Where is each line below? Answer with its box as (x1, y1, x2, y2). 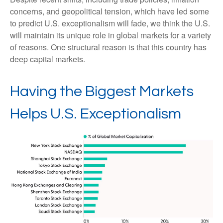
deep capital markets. (10, 53, 85, 65)
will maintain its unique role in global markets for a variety (10, 29, 211, 41)
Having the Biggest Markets (10, 84, 194, 100)
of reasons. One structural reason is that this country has (10, 41, 207, 53)
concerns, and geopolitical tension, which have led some (10, 5, 209, 17)
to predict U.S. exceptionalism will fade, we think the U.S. (10, 17, 210, 29)
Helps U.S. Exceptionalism (10, 106, 181, 122)
